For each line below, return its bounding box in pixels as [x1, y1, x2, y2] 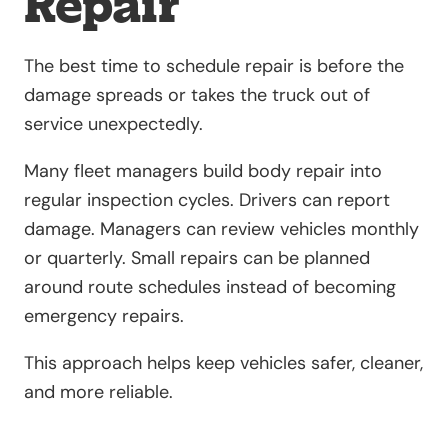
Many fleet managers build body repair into [24, 158, 382, 183]
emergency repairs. [24, 303, 184, 328]
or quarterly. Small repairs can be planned [24, 245, 370, 270]
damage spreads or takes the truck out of [24, 82, 370, 107]
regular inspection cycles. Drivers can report [24, 187, 390, 212]
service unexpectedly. [24, 111, 203, 136]
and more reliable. [24, 379, 173, 404]
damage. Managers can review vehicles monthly [24, 216, 419, 241]
